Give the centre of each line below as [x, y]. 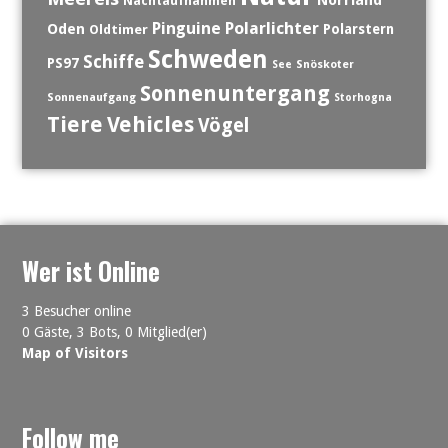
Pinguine [186, 28]
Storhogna [362, 97]
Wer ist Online [91, 271]
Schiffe [113, 61]
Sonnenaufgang [91, 97]
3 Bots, [99, 332]
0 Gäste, [48, 332]
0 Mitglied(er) [166, 332]
